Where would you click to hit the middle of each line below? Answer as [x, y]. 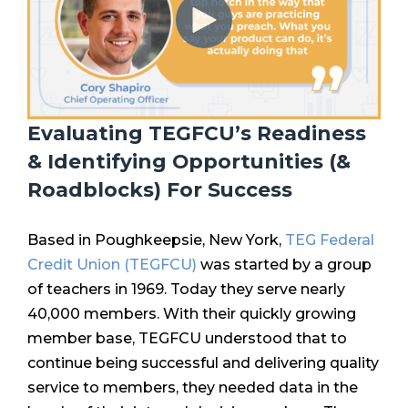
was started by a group [284, 265]
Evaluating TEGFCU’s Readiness [197, 133]
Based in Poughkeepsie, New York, [156, 240]
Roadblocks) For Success [160, 190]
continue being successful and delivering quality [203, 363]
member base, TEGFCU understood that [179, 339]
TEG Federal [330, 240]
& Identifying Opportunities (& [189, 162]
